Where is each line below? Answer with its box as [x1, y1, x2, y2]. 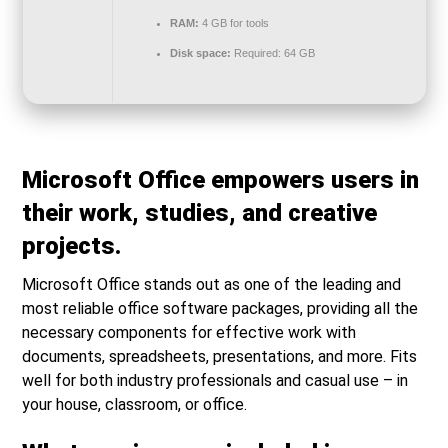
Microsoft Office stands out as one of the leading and [22, 275, 402, 294]
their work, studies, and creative [22, 199, 378, 227]
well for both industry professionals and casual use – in [22, 371, 409, 390]
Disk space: [169, 47, 231, 59]
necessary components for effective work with [22, 323, 357, 342]
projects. [22, 232, 122, 260]
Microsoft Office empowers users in [22, 166, 420, 194]
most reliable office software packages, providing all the [22, 299, 419, 318]
